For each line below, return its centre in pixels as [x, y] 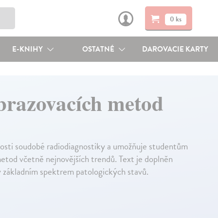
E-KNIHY [28, 49]
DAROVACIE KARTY [175, 49]
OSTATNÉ [99, 49]
